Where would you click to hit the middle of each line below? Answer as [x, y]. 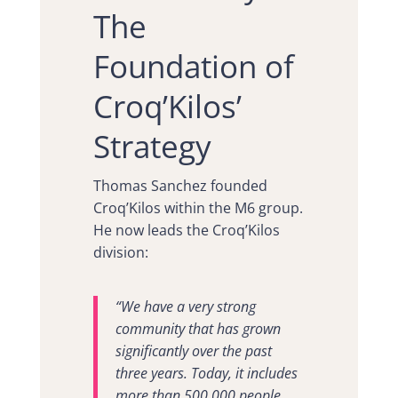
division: [120, 253]
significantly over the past [193, 351]
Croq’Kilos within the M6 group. [198, 208]
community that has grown [198, 329]
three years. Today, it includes [206, 374]
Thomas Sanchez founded [180, 186]
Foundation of [193, 67]
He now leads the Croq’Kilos [186, 231]
